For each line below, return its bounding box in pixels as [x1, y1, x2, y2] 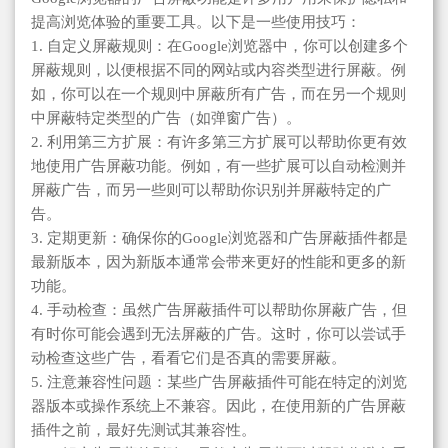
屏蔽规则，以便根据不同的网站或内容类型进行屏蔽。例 [31, 61, 406, 78]
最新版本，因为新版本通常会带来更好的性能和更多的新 [31, 253, 406, 270]
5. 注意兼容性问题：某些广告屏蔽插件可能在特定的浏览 [31, 373, 407, 390]
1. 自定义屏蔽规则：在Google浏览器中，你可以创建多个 [31, 37, 408, 54]
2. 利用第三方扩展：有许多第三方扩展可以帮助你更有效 [31, 133, 407, 150]
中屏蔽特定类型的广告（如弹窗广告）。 [31, 109, 301, 126]
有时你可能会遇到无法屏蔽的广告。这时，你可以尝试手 [31, 325, 406, 342]
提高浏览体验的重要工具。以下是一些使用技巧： [31, 13, 361, 30]
